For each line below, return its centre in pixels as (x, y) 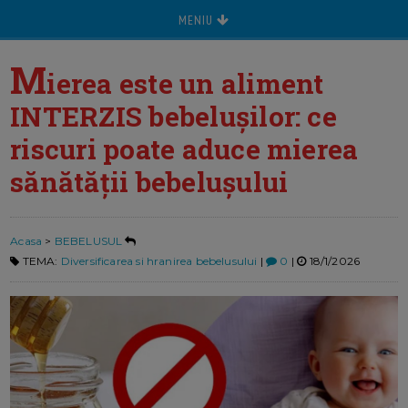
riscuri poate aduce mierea (184, 149)
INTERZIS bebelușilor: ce (173, 116)
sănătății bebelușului (149, 182)
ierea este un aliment (185, 83)
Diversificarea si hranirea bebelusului (159, 261)
